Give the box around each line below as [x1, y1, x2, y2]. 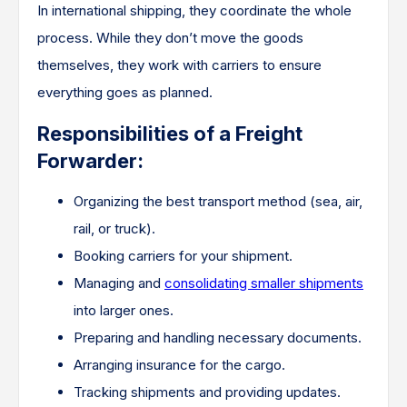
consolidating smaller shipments [164, 273, 363, 292]
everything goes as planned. [37, 83, 213, 101]
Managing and [74, 273, 164, 292]
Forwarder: [37, 148, 144, 173]
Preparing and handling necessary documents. [74, 328, 362, 346]
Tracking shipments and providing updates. [74, 382, 341, 401]
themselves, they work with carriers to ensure [37, 55, 322, 74]
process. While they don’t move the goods [37, 28, 303, 46]
